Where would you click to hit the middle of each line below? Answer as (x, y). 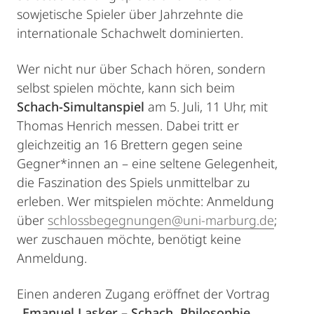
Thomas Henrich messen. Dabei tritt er (128, 126)
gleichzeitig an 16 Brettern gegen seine (130, 145)
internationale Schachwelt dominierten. (132, 33)
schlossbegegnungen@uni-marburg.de (161, 220)
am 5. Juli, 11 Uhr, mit (206, 107)
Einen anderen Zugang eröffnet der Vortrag (143, 294)
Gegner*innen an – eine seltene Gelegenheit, (147, 164)
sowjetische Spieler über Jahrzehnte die (130, 14)
